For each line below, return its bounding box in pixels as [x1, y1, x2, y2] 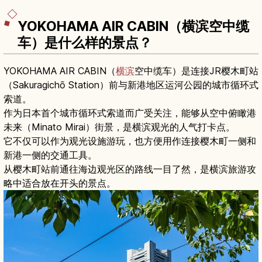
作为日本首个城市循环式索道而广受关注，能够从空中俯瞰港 [4, 106, 256, 119]
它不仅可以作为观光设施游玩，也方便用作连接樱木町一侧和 [4, 135, 256, 147]
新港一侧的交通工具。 [4, 149, 97, 161]
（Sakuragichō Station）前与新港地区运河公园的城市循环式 [4, 78, 258, 91]
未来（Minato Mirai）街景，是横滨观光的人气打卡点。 [4, 120, 235, 133]
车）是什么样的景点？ [18, 34, 152, 51]
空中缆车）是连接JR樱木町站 [135, 64, 258, 77]
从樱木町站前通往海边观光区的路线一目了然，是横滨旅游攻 [4, 163, 256, 175]
